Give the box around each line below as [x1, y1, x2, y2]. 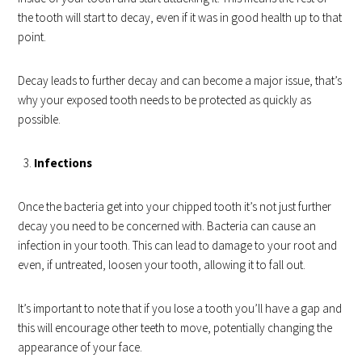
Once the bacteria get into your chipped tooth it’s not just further [18, 199, 332, 214]
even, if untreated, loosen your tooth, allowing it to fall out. [18, 257, 306, 272]
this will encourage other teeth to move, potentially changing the [18, 320, 333, 335]
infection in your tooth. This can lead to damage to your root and [18, 238, 338, 253]
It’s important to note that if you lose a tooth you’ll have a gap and [18, 301, 343, 316]
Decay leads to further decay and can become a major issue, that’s [18, 73, 343, 88]
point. [18, 29, 47, 44]
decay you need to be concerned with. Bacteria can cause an [18, 218, 317, 234]
